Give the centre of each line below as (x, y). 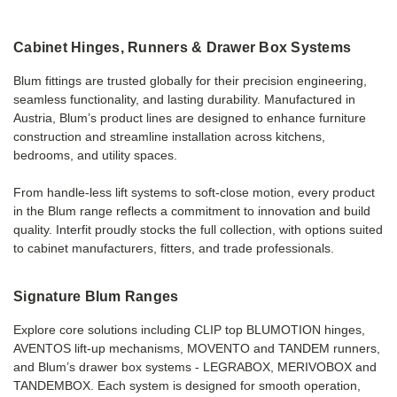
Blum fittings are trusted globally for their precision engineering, (190, 80)
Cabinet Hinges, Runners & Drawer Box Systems (182, 47)
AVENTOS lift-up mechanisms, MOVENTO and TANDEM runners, (197, 348)
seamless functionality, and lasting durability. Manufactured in (184, 99)
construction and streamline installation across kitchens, (169, 136)
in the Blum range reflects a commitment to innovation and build (192, 210)
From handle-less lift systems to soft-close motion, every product (194, 192)
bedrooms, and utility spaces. (95, 155)
